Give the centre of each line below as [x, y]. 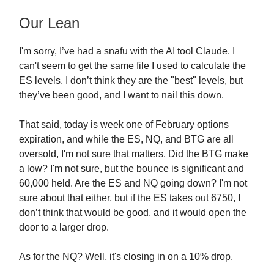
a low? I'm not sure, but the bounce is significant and [131, 168]
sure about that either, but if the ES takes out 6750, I [130, 198]
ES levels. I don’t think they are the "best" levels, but [131, 80]
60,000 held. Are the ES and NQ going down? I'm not [133, 183]
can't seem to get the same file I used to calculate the [132, 66]
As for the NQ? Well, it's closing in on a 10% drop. [126, 257]
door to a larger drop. [64, 227]
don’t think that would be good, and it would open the [133, 213]
